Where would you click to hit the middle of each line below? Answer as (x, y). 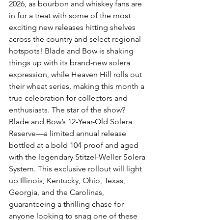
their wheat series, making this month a (78, 86)
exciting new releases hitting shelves (73, 27)
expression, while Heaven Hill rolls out (76, 74)
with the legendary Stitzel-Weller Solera (78, 157)
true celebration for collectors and (69, 98)
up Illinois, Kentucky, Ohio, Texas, (68, 180)
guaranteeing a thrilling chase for (67, 204)
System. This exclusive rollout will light (76, 168)
